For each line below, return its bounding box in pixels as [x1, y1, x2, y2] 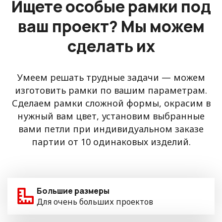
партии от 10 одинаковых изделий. [31, 136, 191, 148]
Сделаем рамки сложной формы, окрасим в [11, 97, 211, 110]
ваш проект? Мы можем [17, 15, 205, 38]
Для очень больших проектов [37, 196, 153, 208]
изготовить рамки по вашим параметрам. [15, 84, 207, 97]
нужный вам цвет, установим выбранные [17, 110, 205, 122]
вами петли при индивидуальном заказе [18, 123, 204, 135]
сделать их [67, 35, 155, 57]
